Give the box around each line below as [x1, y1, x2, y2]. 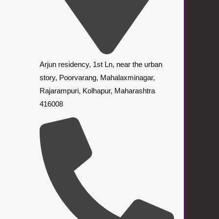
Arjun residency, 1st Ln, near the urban [40, 60, 162, 69]
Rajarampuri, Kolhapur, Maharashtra [40, 87, 155, 95]
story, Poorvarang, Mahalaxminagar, [40, 73, 155, 82]
